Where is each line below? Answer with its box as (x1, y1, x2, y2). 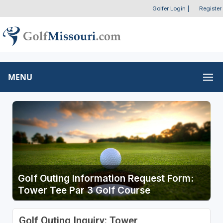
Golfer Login (152, 5, 186, 12)
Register (199, 5, 222, 12)
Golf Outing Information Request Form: (17, 172, 194, 184)
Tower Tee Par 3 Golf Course (17, 184, 150, 196)
